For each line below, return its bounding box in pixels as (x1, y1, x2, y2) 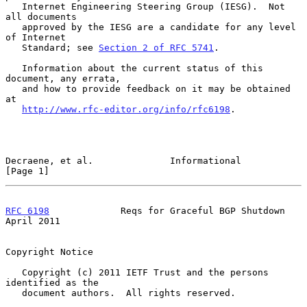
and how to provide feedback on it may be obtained (5, 83, 22, 94)
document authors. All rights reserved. (5, 287, 22, 298)
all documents (5, 11, 77, 22)
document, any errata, (5, 73, 121, 84)
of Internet (5, 32, 66, 42)
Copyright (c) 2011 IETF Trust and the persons (5, 267, 22, 278)
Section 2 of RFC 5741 (99, 42, 214, 53)
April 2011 (5, 215, 60, 226)
